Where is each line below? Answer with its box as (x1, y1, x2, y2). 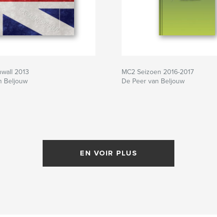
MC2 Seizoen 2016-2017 (122, 68, 194, 77)
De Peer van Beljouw (122, 77, 185, 86)
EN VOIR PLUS (80, 149, 137, 158)
